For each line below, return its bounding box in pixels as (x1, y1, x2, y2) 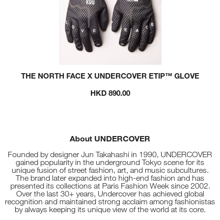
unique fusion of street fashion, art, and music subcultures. (11, 165, 209, 175)
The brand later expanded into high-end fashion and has (16, 173, 204, 183)
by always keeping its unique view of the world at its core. (14, 205, 206, 215)
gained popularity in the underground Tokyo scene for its (16, 158, 204, 167)
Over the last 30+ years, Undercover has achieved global (16, 189, 204, 199)
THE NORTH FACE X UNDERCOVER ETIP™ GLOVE (21, 71, 199, 81)
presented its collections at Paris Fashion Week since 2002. (10, 181, 210, 191)
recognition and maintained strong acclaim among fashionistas (5, 197, 215, 207)
